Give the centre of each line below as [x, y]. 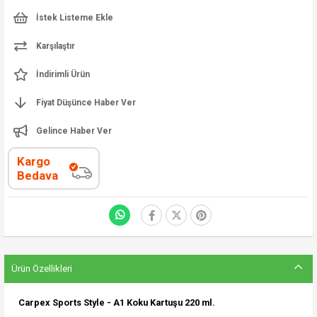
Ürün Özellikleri [42, 268]
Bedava [38, 175]
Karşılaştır [56, 46]
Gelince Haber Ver [74, 131]
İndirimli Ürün [63, 74]
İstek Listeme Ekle [75, 17]
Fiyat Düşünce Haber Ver [86, 102]
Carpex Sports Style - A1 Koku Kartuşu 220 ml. [117, 302]
